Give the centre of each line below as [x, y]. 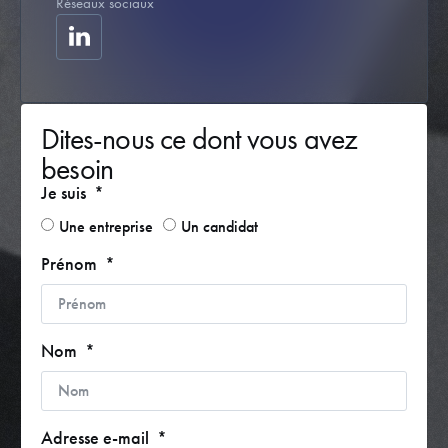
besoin [77, 168]
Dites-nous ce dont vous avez [199, 138]
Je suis [65, 192]
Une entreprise [106, 226]
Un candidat [219, 226]
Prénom [71, 263]
